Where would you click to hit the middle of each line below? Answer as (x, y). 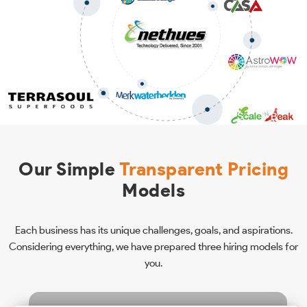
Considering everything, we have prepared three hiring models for (153, 246)
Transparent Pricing (204, 169)
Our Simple (69, 169)
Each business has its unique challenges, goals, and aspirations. (153, 230)
